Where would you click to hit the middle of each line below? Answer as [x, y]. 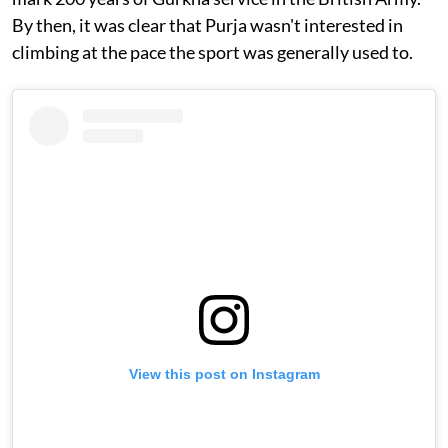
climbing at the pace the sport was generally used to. [212, 52]
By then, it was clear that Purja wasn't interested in [207, 25]
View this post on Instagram [224, 373]
